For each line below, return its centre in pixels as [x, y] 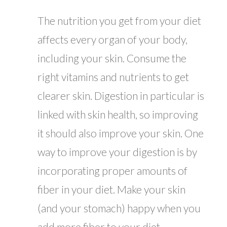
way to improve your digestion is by [117, 152]
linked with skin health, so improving [118, 115]
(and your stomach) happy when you [119, 208]
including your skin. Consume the [112, 58]
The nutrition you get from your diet [119, 21]
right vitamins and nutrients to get [113, 77]
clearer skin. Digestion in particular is [121, 96]
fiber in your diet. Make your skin [111, 190]
